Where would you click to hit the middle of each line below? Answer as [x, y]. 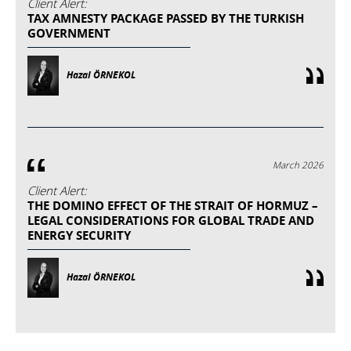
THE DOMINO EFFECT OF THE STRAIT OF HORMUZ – [173, 205]
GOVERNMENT [69, 34]
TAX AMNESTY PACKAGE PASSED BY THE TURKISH [166, 19]
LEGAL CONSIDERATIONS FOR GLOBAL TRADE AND [171, 220]
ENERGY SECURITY [79, 235]
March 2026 [298, 165]
